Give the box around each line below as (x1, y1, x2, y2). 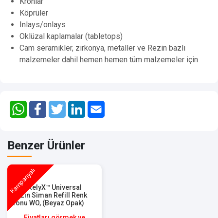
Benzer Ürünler (7, 138, 85, 152)
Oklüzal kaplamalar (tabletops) (19, 31, 123, 41)
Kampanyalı (8, 166, 37, 195)
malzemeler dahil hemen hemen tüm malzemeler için (19, 54, 198, 64)
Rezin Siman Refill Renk (12, 191, 87, 199)
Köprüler (19, 8, 48, 18)
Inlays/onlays (19, 19, 66, 29)
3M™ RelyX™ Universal (12, 183, 82, 191)
